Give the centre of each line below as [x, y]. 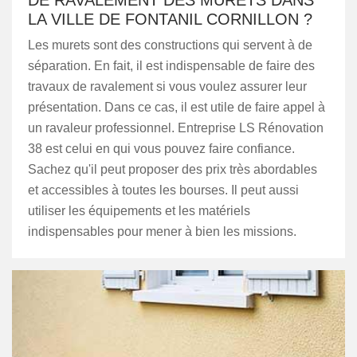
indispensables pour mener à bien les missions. [162, 231]
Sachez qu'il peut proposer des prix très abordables [173, 169]
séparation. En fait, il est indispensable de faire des [171, 66]
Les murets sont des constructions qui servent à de [170, 45]
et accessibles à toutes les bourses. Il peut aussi [163, 190]
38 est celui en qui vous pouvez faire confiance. [161, 149]
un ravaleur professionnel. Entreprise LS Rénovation [176, 128]
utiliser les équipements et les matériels [139, 211]
